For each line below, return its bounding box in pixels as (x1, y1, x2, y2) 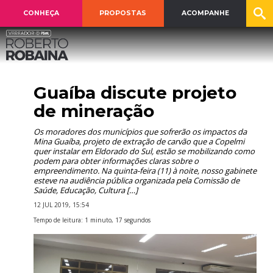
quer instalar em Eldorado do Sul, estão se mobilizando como (34, 146, 255, 157)
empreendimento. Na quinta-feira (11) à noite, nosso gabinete (34, 165, 257, 176)
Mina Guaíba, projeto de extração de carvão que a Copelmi (34, 136, 244, 147)
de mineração (34, 101, 154, 121)
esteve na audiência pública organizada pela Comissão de (34, 175, 239, 186)
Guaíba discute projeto (34, 82, 236, 103)
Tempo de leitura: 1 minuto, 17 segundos (34, 216, 151, 224)
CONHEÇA (23, 9, 59, 17)
